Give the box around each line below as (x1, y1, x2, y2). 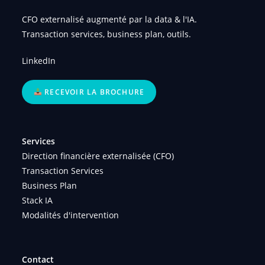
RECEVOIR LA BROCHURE (42, 86, 145, 97)
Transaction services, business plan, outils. (22, 28, 192, 40)
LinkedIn (22, 55, 56, 66)
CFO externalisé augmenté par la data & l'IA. (22, 14, 198, 25)
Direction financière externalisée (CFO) (22, 150, 174, 161)
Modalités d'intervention (22, 209, 119, 221)
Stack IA (22, 194, 53, 206)
